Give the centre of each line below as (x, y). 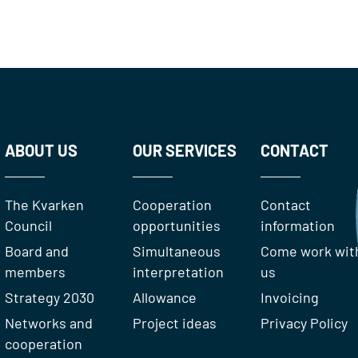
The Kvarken (44, 204)
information (297, 225)
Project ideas (174, 322)
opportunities (176, 225)
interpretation (178, 271)
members (35, 271)
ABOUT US (41, 150)
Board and (36, 251)
